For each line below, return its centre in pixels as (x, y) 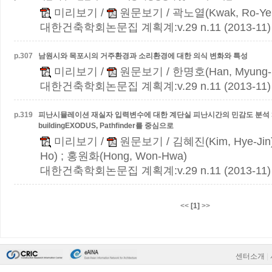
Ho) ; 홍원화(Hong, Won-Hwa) (114, 156)
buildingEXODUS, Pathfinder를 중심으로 (106, 126)
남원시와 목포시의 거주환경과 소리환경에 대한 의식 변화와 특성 (143, 56)
